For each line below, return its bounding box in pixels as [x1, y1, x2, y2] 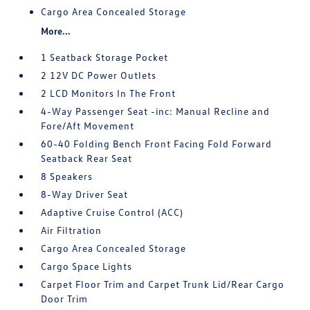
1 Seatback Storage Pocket [41, 51, 169, 64]
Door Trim [41, 293, 89, 305]
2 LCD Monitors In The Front [41, 87, 176, 100]
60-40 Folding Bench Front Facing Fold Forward [41, 138, 273, 150]
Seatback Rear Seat [41, 152, 133, 165]
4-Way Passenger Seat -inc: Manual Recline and [41, 105, 271, 118]
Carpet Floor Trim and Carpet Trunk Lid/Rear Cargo [41, 278, 285, 291]
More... [41, 25, 71, 37]
